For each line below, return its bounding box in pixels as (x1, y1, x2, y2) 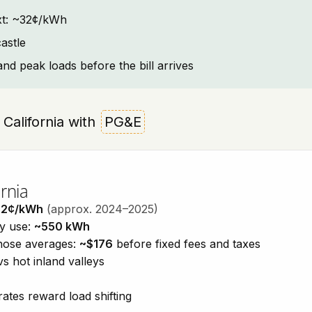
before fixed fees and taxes (113, 237, 260, 251)
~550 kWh (34, 219, 90, 233)
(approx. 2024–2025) (47, 202, 158, 216)
